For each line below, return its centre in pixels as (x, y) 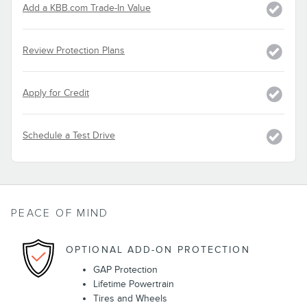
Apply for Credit (56, 93)
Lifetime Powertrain (134, 284)
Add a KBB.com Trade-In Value (87, 8)
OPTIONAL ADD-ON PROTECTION (158, 249)
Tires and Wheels (130, 299)
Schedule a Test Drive (69, 136)
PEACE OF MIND (60, 214)
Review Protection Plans (74, 51)
